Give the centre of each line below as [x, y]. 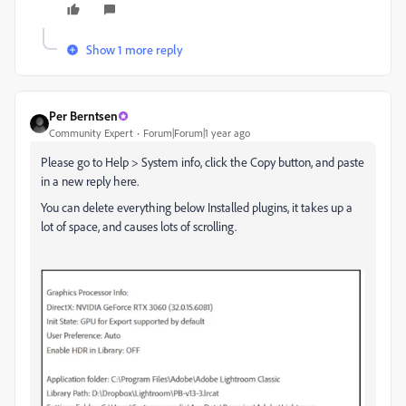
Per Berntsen [83, 116]
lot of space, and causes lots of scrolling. [139, 226]
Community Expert [91, 133]
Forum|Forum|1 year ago [197, 133]
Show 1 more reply [135, 49]
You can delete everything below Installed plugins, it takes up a [197, 207]
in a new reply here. [90, 181]
